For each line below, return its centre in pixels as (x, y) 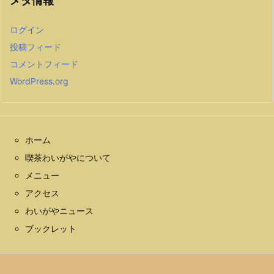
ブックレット (51, 229)
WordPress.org (39, 81)
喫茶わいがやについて (68, 158)
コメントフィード (44, 64)
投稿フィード (35, 47)
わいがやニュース (59, 211)
